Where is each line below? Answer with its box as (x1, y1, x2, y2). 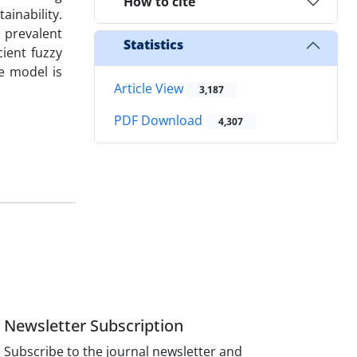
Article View (114, 79, 186, 97)
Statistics (124, 36, 183, 54)
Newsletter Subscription (4, 314, 184, 336)
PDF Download (114, 112, 206, 130)
